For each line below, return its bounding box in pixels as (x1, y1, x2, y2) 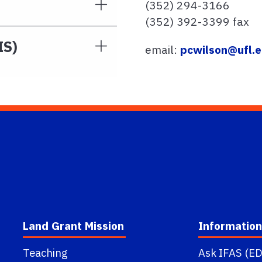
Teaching (22, 245, 68, 260)
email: (145, 42, 180, 57)
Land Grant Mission (22, 218, 124, 233)
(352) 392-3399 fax (145, 14, 249, 29)
